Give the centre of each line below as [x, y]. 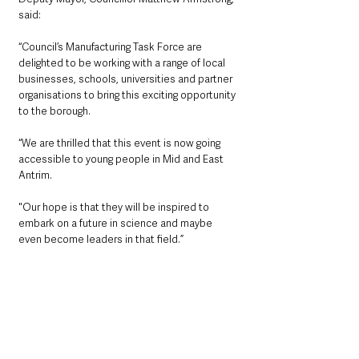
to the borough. [54, 111]
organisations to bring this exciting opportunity [128, 95]
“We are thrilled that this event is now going [121, 143]
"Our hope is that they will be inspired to [115, 207]
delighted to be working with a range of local [123, 63]
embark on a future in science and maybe [117, 223]
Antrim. [35, 175]
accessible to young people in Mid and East [122, 159]
